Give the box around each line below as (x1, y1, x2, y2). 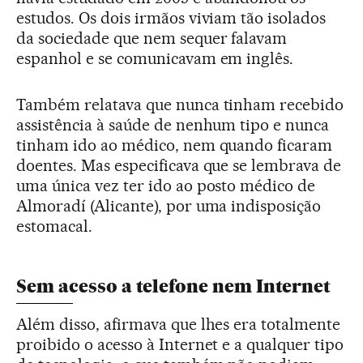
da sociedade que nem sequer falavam (16, 28, 288, 48)
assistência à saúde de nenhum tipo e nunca (16, 114, 330, 135)
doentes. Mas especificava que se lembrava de (16, 155, 342, 175)
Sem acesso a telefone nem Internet (16, 275, 331, 297)
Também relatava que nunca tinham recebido (16, 94, 344, 114)
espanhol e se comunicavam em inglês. (16, 48, 294, 68)
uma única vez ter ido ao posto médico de (16, 175, 316, 195)
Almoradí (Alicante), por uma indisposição (16, 195, 322, 216)
